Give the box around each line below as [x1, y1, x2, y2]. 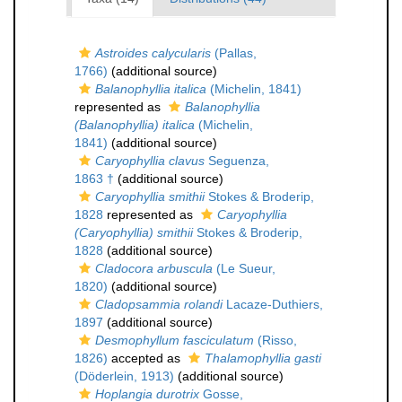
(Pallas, [211, 46, 257, 60]
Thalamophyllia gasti [205, 351, 321, 365]
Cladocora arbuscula [95, 261, 213, 275]
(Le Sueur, [213, 261, 275, 275]
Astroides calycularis [95, 46, 211, 60]
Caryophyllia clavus [95, 153, 205, 168]
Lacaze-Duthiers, [223, 297, 323, 311]
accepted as [108, 351, 184, 365]
